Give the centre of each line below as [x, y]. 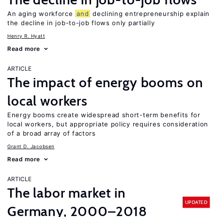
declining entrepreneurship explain [150, 14]
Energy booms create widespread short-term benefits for [104, 115]
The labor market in [67, 193]
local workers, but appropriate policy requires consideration [108, 124]
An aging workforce [41, 14]
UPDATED [196, 202]
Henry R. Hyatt [26, 36]
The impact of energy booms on [105, 82]
